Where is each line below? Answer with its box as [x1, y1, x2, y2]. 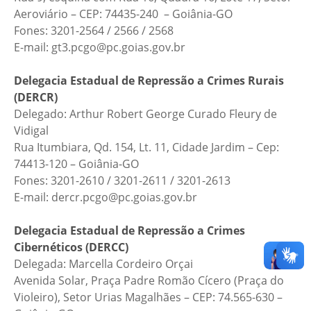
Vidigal [14, 123, 49, 138]
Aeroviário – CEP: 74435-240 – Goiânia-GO [14, 6, 233, 22]
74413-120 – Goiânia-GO [14, 156, 139, 171]
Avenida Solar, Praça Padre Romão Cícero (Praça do [14, 273, 284, 288]
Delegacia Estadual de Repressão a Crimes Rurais [14, 73, 284, 88]
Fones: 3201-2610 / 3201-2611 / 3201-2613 [14, 173, 230, 188]
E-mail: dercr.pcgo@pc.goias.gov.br [14, 190, 197, 205]
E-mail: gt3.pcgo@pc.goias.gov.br [14, 40, 185, 55]
